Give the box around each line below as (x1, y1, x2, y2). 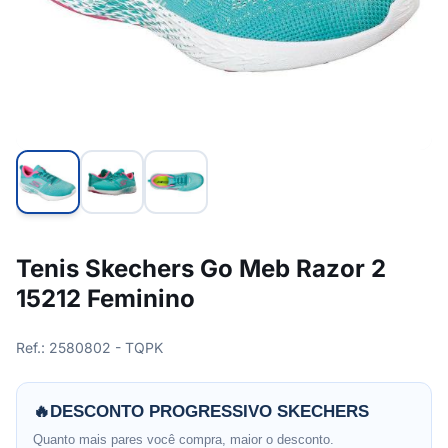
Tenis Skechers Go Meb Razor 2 (16, 254, 386, 283)
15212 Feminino (16, 284, 195, 313)
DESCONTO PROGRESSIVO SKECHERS (50, 402, 369, 421)
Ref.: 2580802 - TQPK (16, 339, 163, 356)
